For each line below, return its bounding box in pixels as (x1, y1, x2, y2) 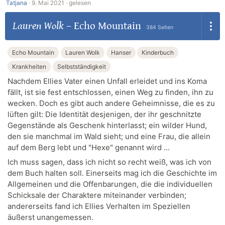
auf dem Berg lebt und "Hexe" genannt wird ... (8, 142, 170, 152)
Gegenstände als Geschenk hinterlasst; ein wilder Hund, (8, 120, 207, 130)
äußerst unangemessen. (8, 212, 93, 222)
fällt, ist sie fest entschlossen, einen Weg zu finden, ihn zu (8, 87, 213, 97)
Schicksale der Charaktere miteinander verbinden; (8, 190, 186, 200)
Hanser (110, 48, 131, 56)
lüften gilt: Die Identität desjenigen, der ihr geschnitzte (8, 109, 201, 119)
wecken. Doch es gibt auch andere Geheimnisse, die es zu (8, 98, 215, 108)
